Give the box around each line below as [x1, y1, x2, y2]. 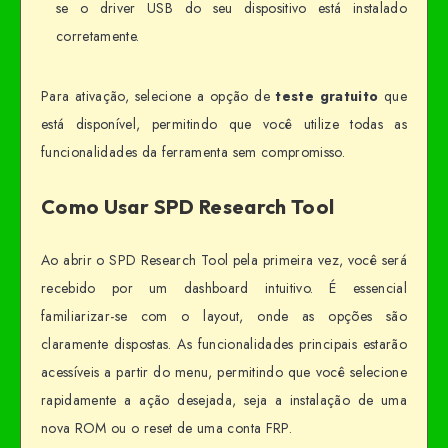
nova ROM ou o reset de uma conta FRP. [41, 418, 292, 439]
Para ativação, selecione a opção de [41, 85, 276, 106]
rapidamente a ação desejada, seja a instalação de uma [41, 390, 407, 411]
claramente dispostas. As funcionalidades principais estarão [41, 334, 407, 355]
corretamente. [56, 25, 140, 46]
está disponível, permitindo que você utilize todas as [41, 113, 407, 134]
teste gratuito [275, 85, 379, 106]
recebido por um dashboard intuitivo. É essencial [41, 278, 407, 299]
